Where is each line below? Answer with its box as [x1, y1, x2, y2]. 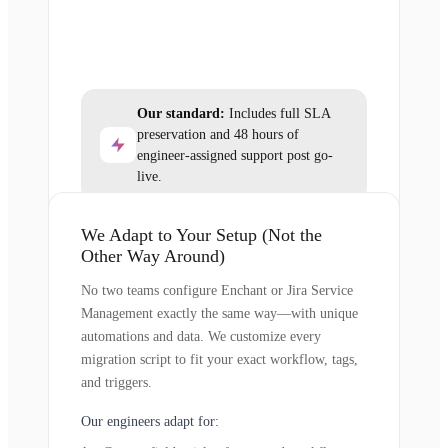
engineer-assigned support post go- [137, 147, 333, 163]
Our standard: [137, 105, 225, 121]
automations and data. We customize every [81, 328, 321, 344]
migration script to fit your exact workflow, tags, [81, 351, 358, 367]
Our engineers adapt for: [81, 413, 219, 429]
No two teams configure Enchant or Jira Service [81, 282, 353, 298]
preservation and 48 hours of [137, 126, 299, 142]
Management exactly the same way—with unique [81, 305, 358, 321]
